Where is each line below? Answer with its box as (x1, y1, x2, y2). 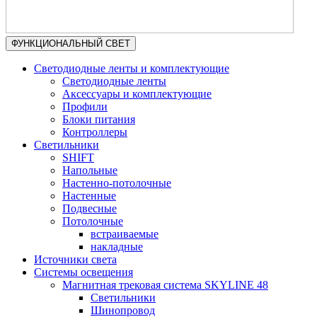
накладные (91, 241, 143, 253)
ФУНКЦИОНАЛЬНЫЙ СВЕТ (11, 38, 130, 49)
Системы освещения (34, 266, 133, 278)
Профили (62, 100, 108, 113)
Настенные (62, 190, 116, 202)
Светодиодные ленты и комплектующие (34, 62, 229, 74)
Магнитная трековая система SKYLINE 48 (62, 279, 268, 291)
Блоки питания (62, 113, 135, 125)
